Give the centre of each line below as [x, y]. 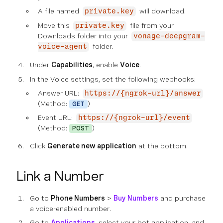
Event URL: [56, 117]
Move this [55, 25]
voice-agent [62, 47]
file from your [151, 25]
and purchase [182, 198]
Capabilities [72, 65]
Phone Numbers [78, 198]
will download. [162, 11]
